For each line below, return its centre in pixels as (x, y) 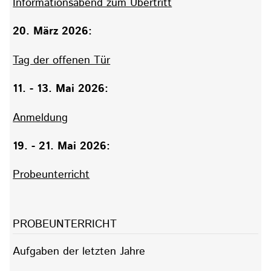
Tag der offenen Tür (62, 60)
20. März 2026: (53, 32)
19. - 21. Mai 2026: (62, 146)
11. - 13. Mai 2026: (61, 89)
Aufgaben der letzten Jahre (79, 252)
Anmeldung (41, 118)
